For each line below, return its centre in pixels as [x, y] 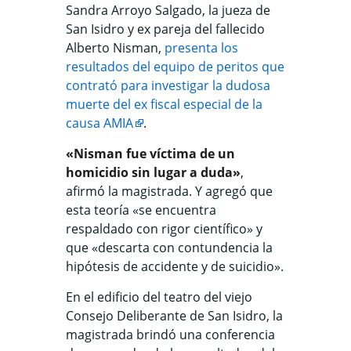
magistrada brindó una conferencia [170, 335]
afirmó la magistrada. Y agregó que [169, 191]
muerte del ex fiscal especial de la [164, 104]
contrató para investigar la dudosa [168, 85]
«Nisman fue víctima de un [150, 154]
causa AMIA [100, 123]
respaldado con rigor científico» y [164, 229]
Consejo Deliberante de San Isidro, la [174, 316]
